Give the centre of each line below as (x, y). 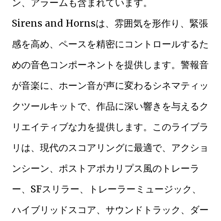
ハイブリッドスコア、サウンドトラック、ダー (110, 210)
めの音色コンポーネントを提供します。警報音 (110, 65)
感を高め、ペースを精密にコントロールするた (110, 44)
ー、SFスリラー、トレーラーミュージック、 (107, 189)
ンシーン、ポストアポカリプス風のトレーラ (106, 168)
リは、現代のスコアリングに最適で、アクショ (110, 147)
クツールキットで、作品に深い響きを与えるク (110, 106)
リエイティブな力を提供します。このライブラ (110, 127)
